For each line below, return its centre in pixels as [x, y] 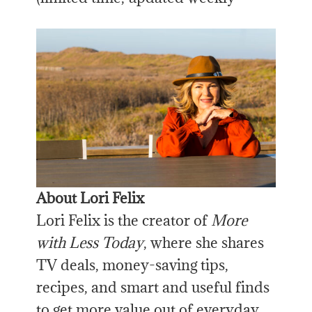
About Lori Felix [91, 198]
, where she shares [204, 243]
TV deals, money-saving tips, [133, 265]
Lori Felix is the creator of [124, 221]
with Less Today [90, 243]
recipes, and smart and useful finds [153, 288]
